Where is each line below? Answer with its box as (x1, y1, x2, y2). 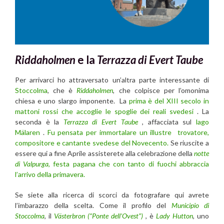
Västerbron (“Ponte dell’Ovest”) (54, 211, 143, 220)
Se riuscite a (168, 138, 209, 147)
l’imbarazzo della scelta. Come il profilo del (15, 201, 171, 210)
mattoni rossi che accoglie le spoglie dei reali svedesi (15, 107, 194, 116)
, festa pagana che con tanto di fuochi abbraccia (48, 159, 209, 168)
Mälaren (15, 128, 43, 137)
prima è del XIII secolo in (128, 96, 209, 105)
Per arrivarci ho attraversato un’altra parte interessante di (15, 75, 209, 84)
